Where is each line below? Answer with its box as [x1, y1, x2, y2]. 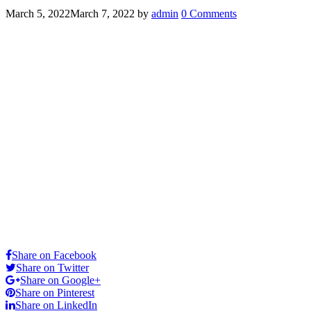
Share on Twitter [16, 261, 89, 274]
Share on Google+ [20, 274, 101, 286]
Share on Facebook [12, 249, 96, 261]
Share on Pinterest [15, 286, 94, 299]
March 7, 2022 [70, 7, 135, 19]
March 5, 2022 [6, 7, 70, 19]
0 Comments [181, 7, 237, 19]
